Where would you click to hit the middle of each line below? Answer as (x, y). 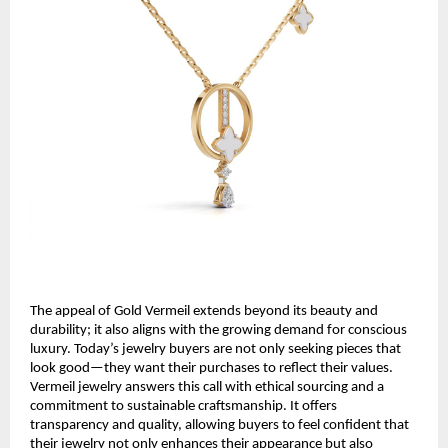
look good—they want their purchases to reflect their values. (211, 368)
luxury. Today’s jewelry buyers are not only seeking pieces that (215, 349)
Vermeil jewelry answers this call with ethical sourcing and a (207, 387)
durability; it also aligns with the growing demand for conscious (218, 330)
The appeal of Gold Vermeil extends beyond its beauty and (204, 311)
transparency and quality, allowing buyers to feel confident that (219, 425)
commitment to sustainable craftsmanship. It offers (183, 406)
